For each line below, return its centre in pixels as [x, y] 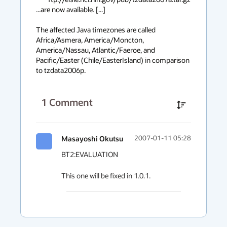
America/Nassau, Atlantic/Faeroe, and [96, 50]
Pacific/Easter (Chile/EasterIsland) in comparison [113, 60]
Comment [71, 102]
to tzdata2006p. [61, 70]
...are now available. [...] [71, 9]
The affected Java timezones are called [96, 30]
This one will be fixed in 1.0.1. [106, 176]
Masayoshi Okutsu [92, 139]
